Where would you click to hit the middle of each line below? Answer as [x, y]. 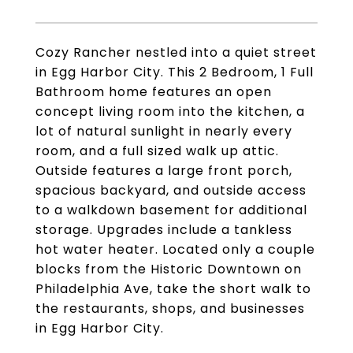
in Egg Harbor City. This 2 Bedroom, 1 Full [175, 72]
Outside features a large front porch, [164, 171]
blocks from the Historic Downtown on [169, 269]
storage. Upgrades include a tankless [164, 230]
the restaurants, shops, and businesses [170, 308]
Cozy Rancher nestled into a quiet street [176, 52]
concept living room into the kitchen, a [170, 111]
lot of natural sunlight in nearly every [164, 131]
